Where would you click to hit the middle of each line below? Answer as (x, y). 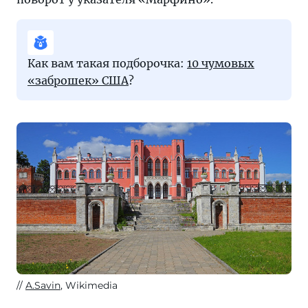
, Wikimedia (89, 286)
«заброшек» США (78, 81)
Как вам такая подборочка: (107, 64)
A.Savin (43, 286)
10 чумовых (221, 64)
